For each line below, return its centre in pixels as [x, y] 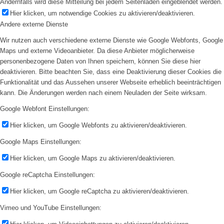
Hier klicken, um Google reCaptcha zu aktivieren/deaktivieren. [99, 191]
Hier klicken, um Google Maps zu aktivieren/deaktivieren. [93, 158]
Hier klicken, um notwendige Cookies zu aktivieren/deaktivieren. [102, 13]
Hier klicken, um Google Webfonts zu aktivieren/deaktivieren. [98, 125]
